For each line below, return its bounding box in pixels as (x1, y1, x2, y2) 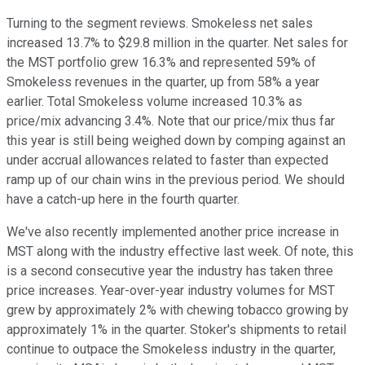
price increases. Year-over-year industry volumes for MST (7, 283, 335, 299)
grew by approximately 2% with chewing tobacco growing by (7, 302, 349, 319)
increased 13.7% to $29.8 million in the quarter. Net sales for (7, 35, 348, 51)
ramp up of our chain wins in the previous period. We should (7, 172, 345, 188)
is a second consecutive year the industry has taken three (7, 263, 333, 279)
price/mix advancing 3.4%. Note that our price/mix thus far (7, 113, 335, 130)
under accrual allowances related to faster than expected (7, 152, 328, 169)
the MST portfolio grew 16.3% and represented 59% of (7, 55, 316, 71)
